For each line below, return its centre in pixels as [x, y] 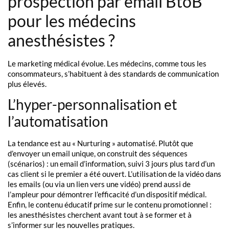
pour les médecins [72, 20]
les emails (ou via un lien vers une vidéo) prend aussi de [99, 184]
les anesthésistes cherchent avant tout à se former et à [100, 215]
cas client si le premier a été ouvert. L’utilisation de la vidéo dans [114, 174]
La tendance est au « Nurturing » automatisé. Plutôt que [100, 143]
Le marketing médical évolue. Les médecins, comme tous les [107, 63]
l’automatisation [58, 121]
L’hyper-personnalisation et [92, 105]
